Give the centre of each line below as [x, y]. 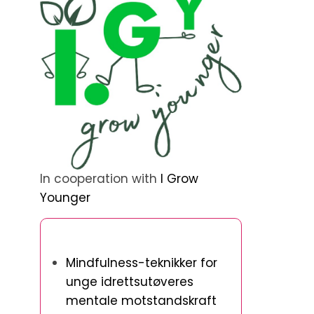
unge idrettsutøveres [130, 282]
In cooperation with [100, 179]
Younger [65, 198]
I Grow [179, 179]
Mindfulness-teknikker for [142, 263]
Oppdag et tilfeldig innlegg [122, 238]
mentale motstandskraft [141, 301]
